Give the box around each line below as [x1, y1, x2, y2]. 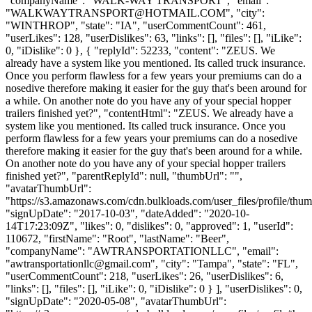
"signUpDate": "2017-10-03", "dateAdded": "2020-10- [6, 207, 249, 219]
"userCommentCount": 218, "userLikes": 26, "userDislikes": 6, [6, 270, 283, 282]
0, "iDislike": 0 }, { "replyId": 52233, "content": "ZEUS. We [6, 44, 275, 56]
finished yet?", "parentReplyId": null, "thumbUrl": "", [6, 169, 242, 182]
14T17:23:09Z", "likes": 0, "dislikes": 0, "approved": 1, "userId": [6, 219, 293, 232]
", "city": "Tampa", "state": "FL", [150, 257, 298, 270]
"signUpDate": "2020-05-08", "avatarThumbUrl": [6, 295, 226, 307]
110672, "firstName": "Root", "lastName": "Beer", [6, 232, 229, 244]
